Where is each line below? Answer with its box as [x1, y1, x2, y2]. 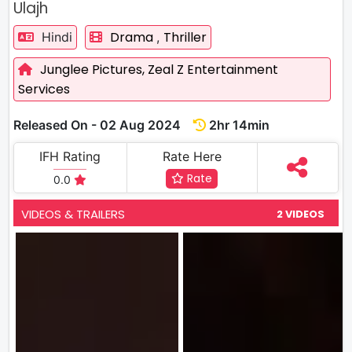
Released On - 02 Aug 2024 [13, 117, 193, 133]
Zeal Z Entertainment [148, 60, 278, 79]
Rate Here [162, 148, 222, 164]
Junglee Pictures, [40, 60, 148, 79]
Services [18, 80, 70, 98]
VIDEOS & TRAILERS [21, 206, 125, 222]
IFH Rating [39, 148, 101, 164]
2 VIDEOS [276, 206, 324, 222]
